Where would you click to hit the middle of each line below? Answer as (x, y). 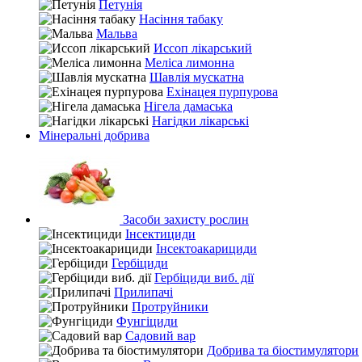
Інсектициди (160, 234)
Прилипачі (143, 292)
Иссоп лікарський (203, 48)
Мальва (117, 34)
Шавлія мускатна (197, 77)
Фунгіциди (147, 321)
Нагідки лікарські (200, 121)
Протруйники (170, 307)
